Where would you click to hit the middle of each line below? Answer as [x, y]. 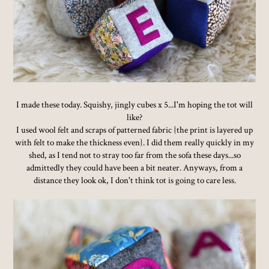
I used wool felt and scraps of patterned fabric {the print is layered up [134, 130]
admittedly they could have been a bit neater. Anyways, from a [134, 168]
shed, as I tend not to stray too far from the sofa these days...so [134, 155]
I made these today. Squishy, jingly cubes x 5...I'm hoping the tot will [134, 104]
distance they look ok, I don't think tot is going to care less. [134, 180]
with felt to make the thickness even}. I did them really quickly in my [134, 142]
